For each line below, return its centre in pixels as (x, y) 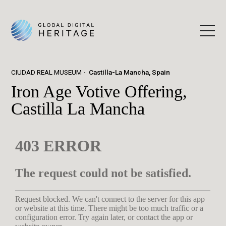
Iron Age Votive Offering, (99, 91)
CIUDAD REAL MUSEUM (47, 72)
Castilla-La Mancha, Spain (130, 72)
